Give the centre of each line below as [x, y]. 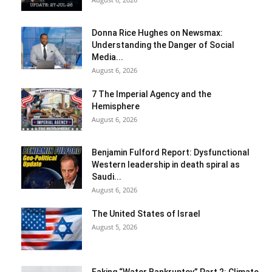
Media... [107, 57]
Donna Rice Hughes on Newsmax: [157, 33]
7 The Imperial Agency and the [151, 94]
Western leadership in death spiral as [166, 165]
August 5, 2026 [114, 227]
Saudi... [107, 177]
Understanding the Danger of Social [163, 45]
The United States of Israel [146, 214]
